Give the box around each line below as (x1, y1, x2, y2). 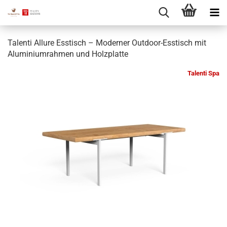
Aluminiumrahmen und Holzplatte (8, 49, 128, 59)
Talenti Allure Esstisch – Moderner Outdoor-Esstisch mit (8, 38, 206, 48)
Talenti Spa (187, 69, 219, 77)
